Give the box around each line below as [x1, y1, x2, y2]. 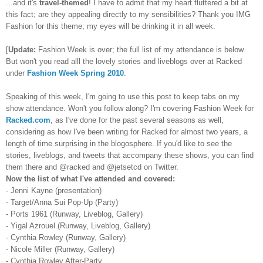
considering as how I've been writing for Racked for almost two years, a [6, 127, 248, 137]
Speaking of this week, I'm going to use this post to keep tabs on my [6, 92, 240, 102]
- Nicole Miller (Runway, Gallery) [6, 245, 114, 254]
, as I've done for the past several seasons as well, [50, 116, 224, 125]
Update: [8, 45, 36, 55]
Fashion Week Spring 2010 [27, 69, 124, 78]
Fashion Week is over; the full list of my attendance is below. [36, 45, 245, 55]
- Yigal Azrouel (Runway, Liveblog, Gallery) [6, 221, 150, 231]
